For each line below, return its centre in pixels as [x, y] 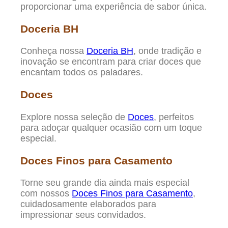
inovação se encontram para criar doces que [111, 62]
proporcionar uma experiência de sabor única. [113, 7]
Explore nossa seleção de [74, 117]
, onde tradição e [167, 51]
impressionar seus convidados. [83, 215]
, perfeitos [174, 117]
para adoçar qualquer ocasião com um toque [111, 127]
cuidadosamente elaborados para [88, 204]
